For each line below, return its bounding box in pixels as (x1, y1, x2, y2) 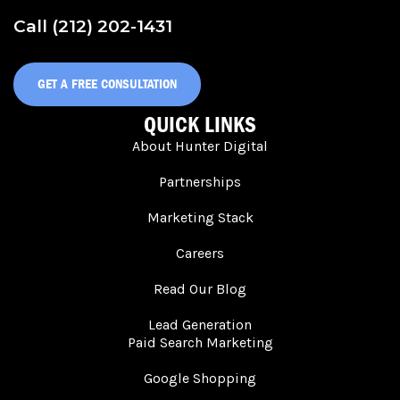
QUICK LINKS (144, 111, 256, 138)
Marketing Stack (146, 208, 254, 226)
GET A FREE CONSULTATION (37, 75, 177, 92)
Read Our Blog (154, 279, 246, 297)
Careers (176, 244, 224, 262)
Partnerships (159, 172, 241, 190)
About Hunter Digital (132, 137, 268, 154)
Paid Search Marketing (127, 333, 273, 351)
